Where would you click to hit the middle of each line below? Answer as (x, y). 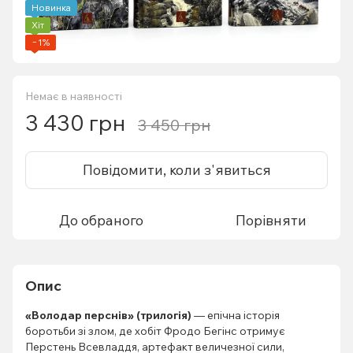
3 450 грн (174, 124)
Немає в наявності (74, 96)
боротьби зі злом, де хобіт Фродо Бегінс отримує (155, 331)
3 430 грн (75, 122)
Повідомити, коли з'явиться (176, 169)
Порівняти (271, 220)
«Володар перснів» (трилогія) (108, 315)
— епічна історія (236, 315)
